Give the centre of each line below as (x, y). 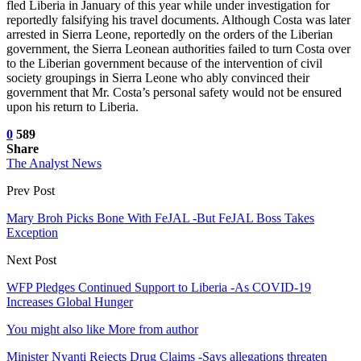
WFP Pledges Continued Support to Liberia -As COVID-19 (159, 287)
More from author (153, 329)
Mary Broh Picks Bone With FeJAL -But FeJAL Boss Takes (160, 218)
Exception (32, 232)
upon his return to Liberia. (73, 106)
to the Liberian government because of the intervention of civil (164, 63)
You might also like (56, 329)
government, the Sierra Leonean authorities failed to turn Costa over (178, 48)
